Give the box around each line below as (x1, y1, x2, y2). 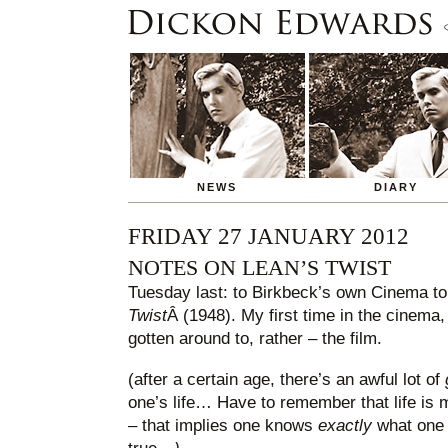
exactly (317, 416, 372, 436)
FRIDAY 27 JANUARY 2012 (127, 223, 409, 250)
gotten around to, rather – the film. (127, 329, 382, 349)
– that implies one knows (127, 416, 318, 436)
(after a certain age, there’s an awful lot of (127, 370, 445, 390)
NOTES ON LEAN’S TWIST (127, 256, 391, 281)
